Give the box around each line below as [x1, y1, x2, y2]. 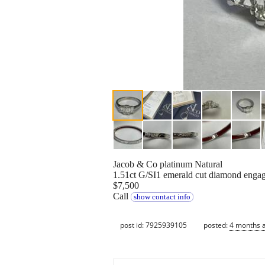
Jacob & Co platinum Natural [113, 159, 222, 170]
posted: [203, 219, 230, 230]
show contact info [133, 193, 190, 202]
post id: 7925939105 [120, 219, 187, 230]
